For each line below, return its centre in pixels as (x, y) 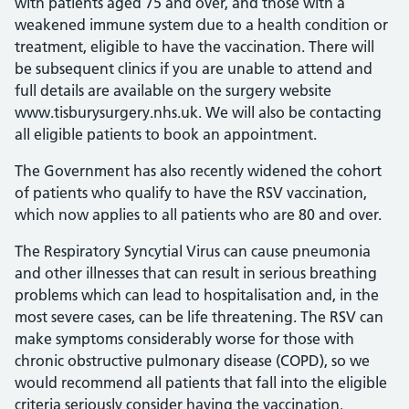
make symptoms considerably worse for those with (184, 339)
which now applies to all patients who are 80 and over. (198, 215)
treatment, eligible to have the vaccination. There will (194, 47)
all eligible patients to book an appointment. (166, 134)
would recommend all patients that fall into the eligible (201, 383)
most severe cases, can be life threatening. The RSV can (199, 317)
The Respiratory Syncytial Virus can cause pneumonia (193, 251)
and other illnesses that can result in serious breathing (196, 273)
